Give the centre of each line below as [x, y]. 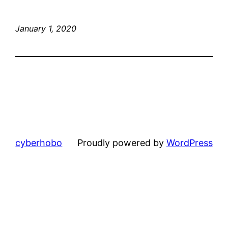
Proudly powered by [122, 142]
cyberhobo [39, 142]
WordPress [189, 142]
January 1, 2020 [46, 28]
